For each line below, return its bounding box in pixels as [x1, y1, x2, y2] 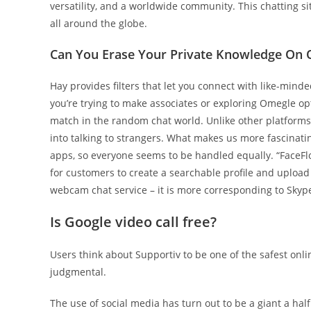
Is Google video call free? [50, 212, 217, 231]
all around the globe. [50, 17, 147, 30]
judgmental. [50, 265, 106, 278]
